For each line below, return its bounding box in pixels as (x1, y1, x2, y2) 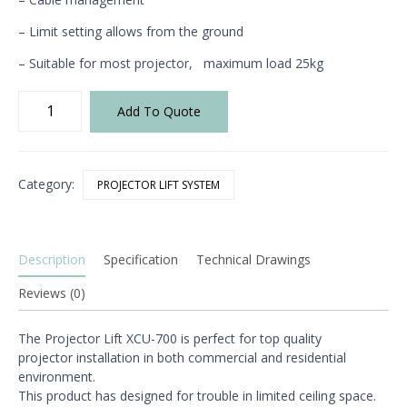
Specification (104, 250, 178, 268)
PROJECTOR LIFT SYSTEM (97, 176, 220, 193)
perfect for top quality (194, 329, 322, 347)
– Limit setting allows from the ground (18, 22, 243, 40)
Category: (18, 174, 78, 193)
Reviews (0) (18, 283, 85, 302)
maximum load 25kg (196, 54, 323, 72)
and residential (261, 348, 346, 366)
